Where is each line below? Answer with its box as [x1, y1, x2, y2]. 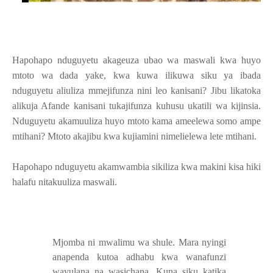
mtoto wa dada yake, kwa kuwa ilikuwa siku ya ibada [12, 69, 261, 80]
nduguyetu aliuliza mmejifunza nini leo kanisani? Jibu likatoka [12, 85, 261, 96]
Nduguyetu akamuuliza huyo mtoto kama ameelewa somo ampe [12, 115, 261, 126]
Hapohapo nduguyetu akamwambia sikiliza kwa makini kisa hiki [12, 161, 261, 172]
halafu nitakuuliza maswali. [12, 176, 117, 187]
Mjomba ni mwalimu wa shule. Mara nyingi [52, 236, 226, 247]
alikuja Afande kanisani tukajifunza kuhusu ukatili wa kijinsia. [12, 100, 261, 111]
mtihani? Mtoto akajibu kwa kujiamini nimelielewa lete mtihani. [12, 130, 257, 141]
